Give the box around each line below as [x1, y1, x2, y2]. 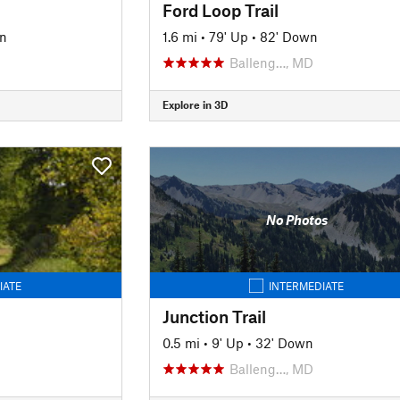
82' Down [259, 28, 318, 45]
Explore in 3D [162, 98, 228, 111]
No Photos [265, 212, 328, 228]
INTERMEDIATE [269, 279, 345, 292]
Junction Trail [162, 305, 266, 327]
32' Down [254, 334, 313, 351]
